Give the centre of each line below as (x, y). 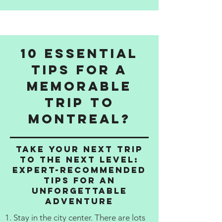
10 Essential (79, 53)
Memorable (79, 86)
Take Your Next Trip (79, 149)
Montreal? (79, 119)
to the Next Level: (79, 160)
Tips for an (79, 180)
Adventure (79, 201)
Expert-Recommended (79, 170)
